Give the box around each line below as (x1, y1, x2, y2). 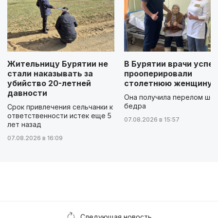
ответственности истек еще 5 (7, 111, 111, 120)
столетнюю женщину (124, 78, 212, 88)
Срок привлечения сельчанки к (7, 102, 113, 111)
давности (7, 88, 47, 98)
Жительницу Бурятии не (7, 58, 108, 69)
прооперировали (124, 68, 192, 78)
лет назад (7, 120, 41, 128)
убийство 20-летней (7, 78, 91, 88)
